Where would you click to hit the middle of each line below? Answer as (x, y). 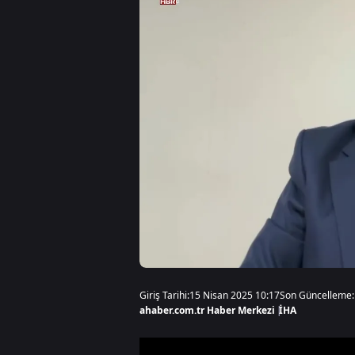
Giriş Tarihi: (164, 295)
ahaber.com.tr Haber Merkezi (207, 310)
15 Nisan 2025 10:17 (235, 295)
